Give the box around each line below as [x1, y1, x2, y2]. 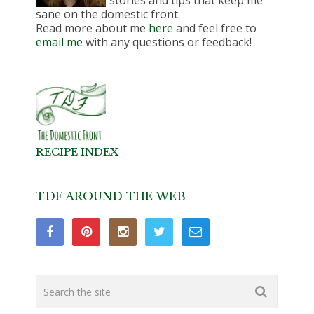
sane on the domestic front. [36, 6, 181, 22]
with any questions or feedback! [83, 34, 252, 50]
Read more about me [36, 20, 149, 36]
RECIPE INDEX [36, 145, 119, 159]
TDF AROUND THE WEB [36, 189, 186, 204]
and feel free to [173, 20, 257, 36]
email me [36, 34, 83, 50]
